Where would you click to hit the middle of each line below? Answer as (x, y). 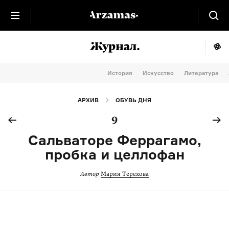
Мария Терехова (125, 174)
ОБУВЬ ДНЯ (133, 100)
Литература (201, 73)
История (120, 73)
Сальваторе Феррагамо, (114, 140)
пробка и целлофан (114, 154)
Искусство (158, 73)
